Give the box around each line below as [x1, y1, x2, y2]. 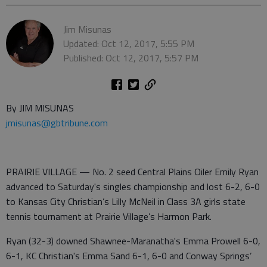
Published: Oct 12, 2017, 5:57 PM [63, 51, 198, 65]
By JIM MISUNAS [6, 101, 74, 115]
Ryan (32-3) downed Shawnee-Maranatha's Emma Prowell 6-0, [6, 234, 260, 248]
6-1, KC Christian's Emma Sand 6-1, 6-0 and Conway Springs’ [6, 249, 252, 263]
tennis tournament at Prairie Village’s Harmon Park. [6, 209, 214, 223]
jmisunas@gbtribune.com [6, 116, 108, 130]
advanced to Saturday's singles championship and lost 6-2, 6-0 [6, 179, 260, 194]
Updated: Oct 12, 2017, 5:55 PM [63, 36, 194, 51]
